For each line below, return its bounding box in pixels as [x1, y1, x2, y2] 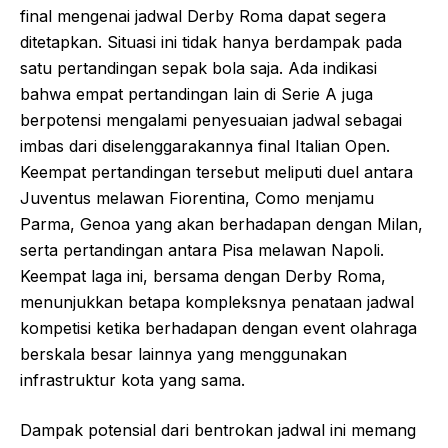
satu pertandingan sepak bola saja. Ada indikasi [20, 57, 377, 78]
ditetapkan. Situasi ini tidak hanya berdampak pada [20, 31, 402, 52]
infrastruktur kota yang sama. [20, 369, 245, 390]
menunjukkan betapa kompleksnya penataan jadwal [20, 291, 414, 312]
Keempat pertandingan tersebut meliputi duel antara [20, 161, 413, 182]
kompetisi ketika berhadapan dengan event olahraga [20, 317, 417, 338]
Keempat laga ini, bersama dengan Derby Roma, [20, 265, 386, 286]
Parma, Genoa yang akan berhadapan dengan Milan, [20, 213, 423, 234]
